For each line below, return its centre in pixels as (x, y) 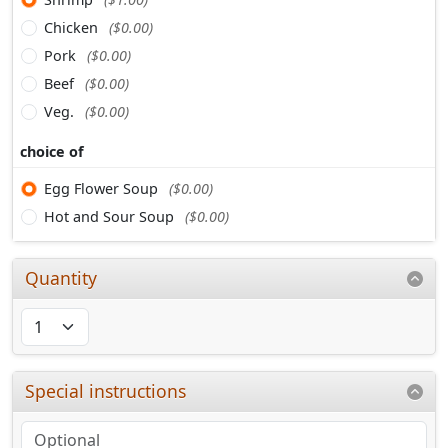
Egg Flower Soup (103, 189)
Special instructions (106, 390)
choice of (52, 152)
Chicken (73, 27)
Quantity (61, 278)
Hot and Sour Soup (111, 217)
